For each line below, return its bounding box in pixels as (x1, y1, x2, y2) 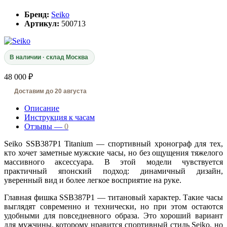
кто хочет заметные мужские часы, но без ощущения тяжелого (4, 148, 223, 158)
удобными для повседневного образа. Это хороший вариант (4, 211, 223, 220)
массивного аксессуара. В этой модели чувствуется (4, 158, 223, 167)
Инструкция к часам (24, 113, 95, 122)
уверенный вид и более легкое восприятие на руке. (4, 176, 181, 185)
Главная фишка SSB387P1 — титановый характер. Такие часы (4, 193, 223, 202)
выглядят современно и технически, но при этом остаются (4, 202, 223, 211)
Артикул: (24, 19, 59, 28)
